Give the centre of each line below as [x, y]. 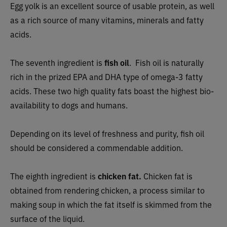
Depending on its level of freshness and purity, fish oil [107, 134]
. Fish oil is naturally [166, 63]
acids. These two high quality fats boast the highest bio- [112, 91]
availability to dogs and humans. [70, 105]
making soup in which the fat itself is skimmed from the [111, 204]
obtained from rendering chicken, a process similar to [107, 190]
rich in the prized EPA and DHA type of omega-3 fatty [106, 77]
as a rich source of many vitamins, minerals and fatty [107, 20]
